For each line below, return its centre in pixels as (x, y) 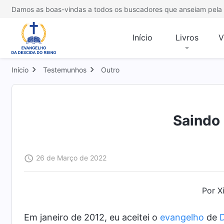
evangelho (182, 217)
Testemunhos (65, 70)
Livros (187, 37)
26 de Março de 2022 (71, 158)
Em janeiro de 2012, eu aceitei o (92, 217)
